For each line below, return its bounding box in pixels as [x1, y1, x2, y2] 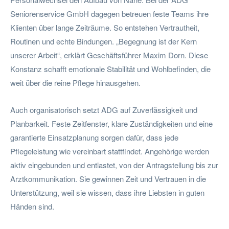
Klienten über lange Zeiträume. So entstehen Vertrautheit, [10, 21, 199, 33]
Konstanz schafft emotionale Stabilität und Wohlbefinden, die [10, 63, 211, 74]
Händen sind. [10, 200, 54, 212]
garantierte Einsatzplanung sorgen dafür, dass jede [10, 131, 178, 143]
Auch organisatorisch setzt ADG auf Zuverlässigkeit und [10, 104, 197, 115]
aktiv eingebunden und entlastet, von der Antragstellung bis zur [10, 159, 218, 170]
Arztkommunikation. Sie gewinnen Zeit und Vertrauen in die [10, 173, 206, 184]
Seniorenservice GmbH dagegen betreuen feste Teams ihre [10, 8, 209, 19]
